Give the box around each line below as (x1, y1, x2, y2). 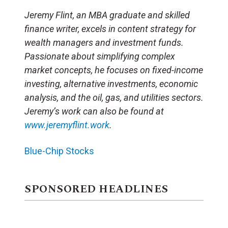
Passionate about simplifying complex (24, 50, 175, 62)
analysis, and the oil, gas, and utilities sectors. (24, 92, 204, 103)
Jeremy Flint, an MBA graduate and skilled (24, 9, 190, 20)
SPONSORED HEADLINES (24, 181, 168, 197)
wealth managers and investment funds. (24, 37, 184, 48)
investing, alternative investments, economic (24, 78, 198, 89)
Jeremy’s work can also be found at (24, 105, 164, 117)
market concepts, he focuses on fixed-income (24, 64, 203, 75)
